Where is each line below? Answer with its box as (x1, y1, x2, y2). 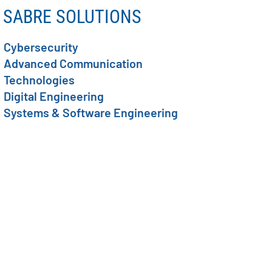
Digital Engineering (3, 89, 104, 104)
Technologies (3, 72, 75, 87)
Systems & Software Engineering (3, 105, 178, 120)
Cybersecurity (3, 39, 78, 55)
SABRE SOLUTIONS (2, 6, 141, 28)
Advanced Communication (3, 56, 143, 71)
